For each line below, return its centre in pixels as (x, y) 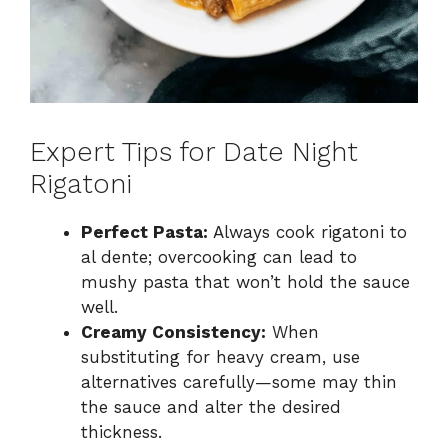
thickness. (121, 431)
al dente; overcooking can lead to (219, 256)
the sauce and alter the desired (211, 406)
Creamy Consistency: (173, 331)
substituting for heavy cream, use (220, 356)
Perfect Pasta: (144, 231)
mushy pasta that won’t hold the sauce (245, 281)
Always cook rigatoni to (307, 231)
